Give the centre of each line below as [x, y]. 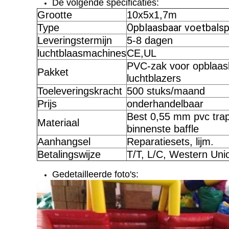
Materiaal [58, 123]
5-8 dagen [150, 40]
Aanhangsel [64, 142]
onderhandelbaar [165, 104]
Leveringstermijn [75, 40]
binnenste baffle [163, 129]
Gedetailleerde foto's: [95, 174]
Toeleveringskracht [80, 91]
